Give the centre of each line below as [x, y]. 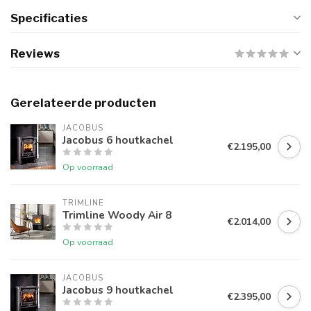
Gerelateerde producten [83, 103]
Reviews [35, 54]
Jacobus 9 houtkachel [118, 290]
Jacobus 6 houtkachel [118, 140]
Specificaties [49, 18]
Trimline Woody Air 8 [117, 215]
